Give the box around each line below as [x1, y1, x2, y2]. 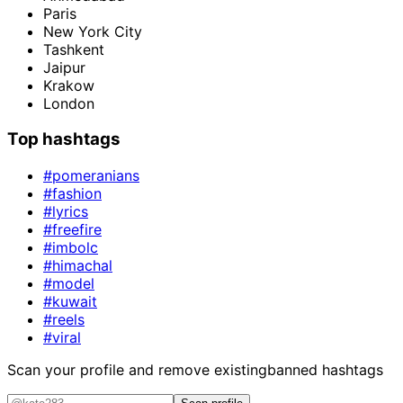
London [43, 94, 94, 112]
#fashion [43, 184, 102, 202]
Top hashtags [7, 129, 121, 150]
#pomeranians [43, 166, 139, 184]
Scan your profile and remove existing [7, 360, 267, 379]
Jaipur [43, 58, 85, 76]
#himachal [43, 255, 112, 274]
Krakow [43, 76, 94, 94]
